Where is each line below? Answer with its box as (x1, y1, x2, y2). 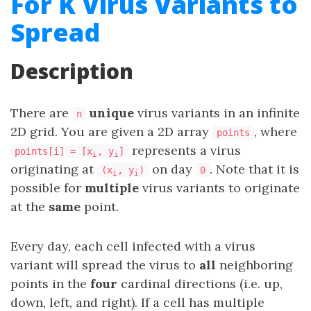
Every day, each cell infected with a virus (10, 238, 255, 254)
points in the (10, 276, 90, 292)
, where (254, 124, 297, 140)
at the (10, 199, 49, 215)
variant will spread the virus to (10, 257, 199, 273)
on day (149, 161, 196, 177)
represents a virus (128, 142, 241, 158)
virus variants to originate (142, 180, 300, 196)
